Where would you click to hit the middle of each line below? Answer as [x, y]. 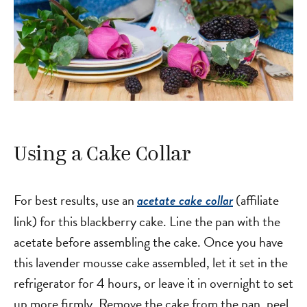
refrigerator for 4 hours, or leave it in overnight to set [153, 283]
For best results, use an [75, 200]
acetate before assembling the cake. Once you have [148, 242]
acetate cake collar [185, 201]
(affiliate [256, 200]
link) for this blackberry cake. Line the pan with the [147, 222]
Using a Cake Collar [102, 156]
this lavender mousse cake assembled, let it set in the [151, 263]
